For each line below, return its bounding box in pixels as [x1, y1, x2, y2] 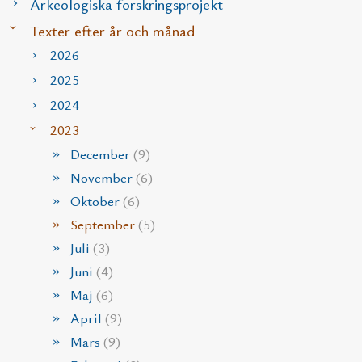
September [69, 214, 138, 234]
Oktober [69, 191, 123, 210]
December [69, 144, 133, 163]
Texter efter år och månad [29, 19, 195, 40]
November [69, 167, 136, 187]
